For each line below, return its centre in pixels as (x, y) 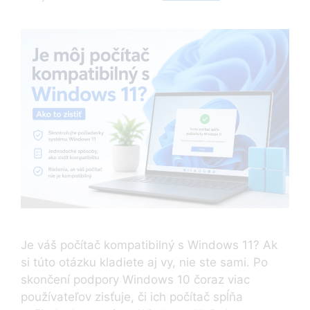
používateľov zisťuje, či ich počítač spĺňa (132, 297)
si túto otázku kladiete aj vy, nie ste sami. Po (144, 262)
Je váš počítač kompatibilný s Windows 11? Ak (149, 245)
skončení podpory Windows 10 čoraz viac (135, 279)
